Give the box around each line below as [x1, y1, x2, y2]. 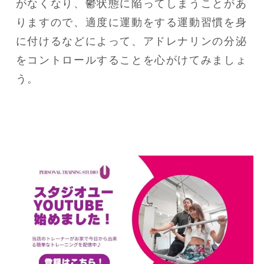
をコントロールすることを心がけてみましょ [15, 54, 247, 66]
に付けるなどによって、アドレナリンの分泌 [15, 35, 247, 47]
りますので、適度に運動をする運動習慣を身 [15, 16, 247, 28]
